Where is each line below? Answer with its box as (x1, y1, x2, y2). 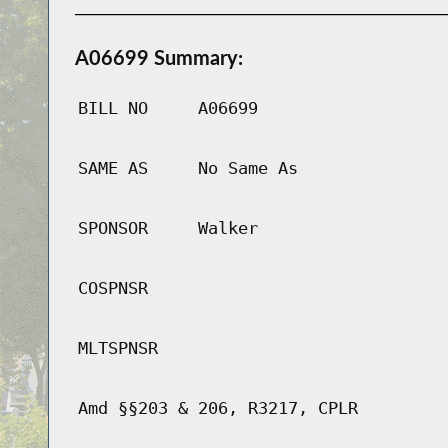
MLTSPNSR (77, 338, 158, 359)
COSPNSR (77, 278, 148, 299)
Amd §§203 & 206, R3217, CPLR (77, 398, 358, 419)
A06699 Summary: (74, 45, 243, 70)
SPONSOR (77, 218, 148, 239)
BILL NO (77, 98, 148, 119)
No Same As (197, 158, 298, 179)
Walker (197, 218, 258, 239)
